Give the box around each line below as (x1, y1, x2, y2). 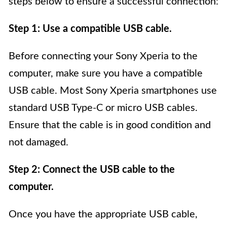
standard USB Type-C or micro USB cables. (9, 103, 198, 113)
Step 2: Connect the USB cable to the (9, 165, 175, 175)
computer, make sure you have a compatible (9, 68, 203, 79)
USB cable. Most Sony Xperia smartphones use (9, 86, 217, 96)
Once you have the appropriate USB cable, (9, 209, 198, 220)
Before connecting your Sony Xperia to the (9, 51, 198, 62)
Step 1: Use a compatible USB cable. (9, 24, 172, 34)
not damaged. (9, 137, 68, 148)
